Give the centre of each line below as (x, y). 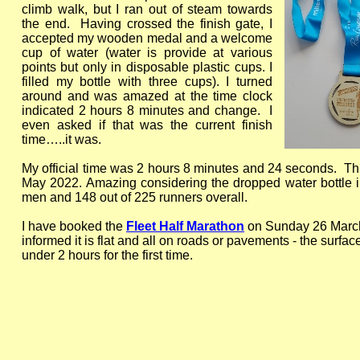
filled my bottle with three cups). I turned (147, 82)
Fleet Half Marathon (185, 226)
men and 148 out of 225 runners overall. (135, 197)
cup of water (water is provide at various (147, 53)
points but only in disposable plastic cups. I (147, 67)
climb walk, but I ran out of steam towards (147, 9)
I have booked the (74, 226)
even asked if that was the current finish (147, 125)
